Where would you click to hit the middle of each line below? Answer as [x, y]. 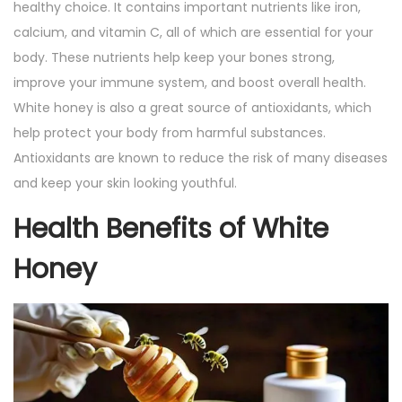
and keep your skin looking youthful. [125, 184]
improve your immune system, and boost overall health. [190, 83]
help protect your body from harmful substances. [170, 133]
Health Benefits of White [171, 229]
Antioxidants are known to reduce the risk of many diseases [201, 158]
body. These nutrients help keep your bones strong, [174, 58]
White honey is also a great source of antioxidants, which [192, 108]
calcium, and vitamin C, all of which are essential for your [193, 33]
